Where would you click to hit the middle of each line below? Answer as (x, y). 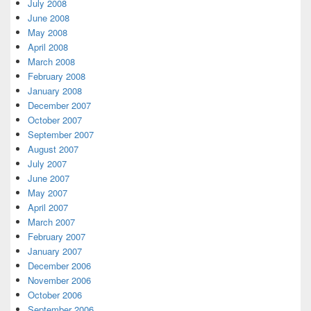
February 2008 (57, 76)
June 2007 (49, 178)
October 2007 (55, 120)
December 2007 (59, 106)
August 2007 (53, 149)
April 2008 (48, 47)
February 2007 (57, 237)
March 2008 (51, 62)
